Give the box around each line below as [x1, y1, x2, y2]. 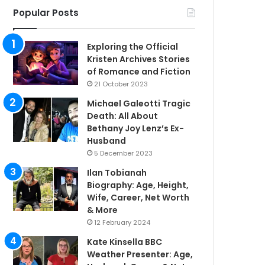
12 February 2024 [94, 217, 151, 227]
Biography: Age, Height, [87, 179, 189, 191]
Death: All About [87, 109, 159, 122]
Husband [87, 134, 127, 147]
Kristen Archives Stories [87, 53, 190, 65]
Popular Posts [13, 6, 79, 19]
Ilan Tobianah [87, 166, 147, 179]
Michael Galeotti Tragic [87, 97, 191, 109]
